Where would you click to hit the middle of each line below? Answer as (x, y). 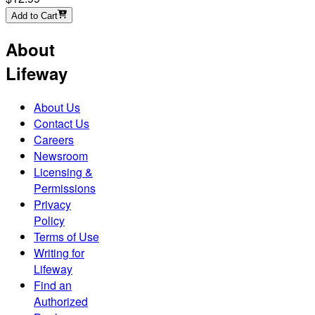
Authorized (61, 301)
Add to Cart (34, 15)
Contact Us (62, 123)
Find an (53, 285)
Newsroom (61, 155)
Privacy (52, 204)
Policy (49, 220)
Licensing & (63, 172)
